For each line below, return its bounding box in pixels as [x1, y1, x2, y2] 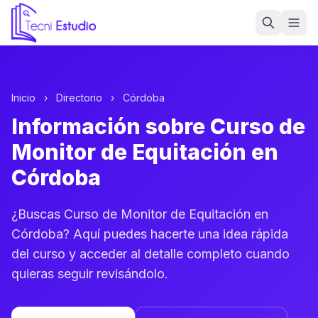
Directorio [56, 92, 102, 104]
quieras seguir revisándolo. [11, 266, 168, 281]
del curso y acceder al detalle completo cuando [11, 246, 290, 261]
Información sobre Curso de [11, 114, 305, 139]
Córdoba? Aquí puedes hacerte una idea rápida [11, 226, 288, 241]
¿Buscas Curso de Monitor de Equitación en [11, 207, 268, 221]
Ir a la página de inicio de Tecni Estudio [11, 23, 219, 38]
